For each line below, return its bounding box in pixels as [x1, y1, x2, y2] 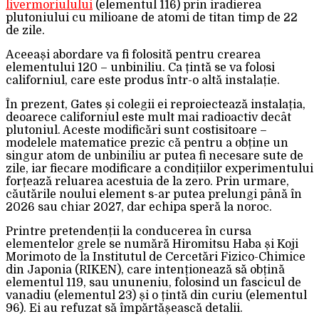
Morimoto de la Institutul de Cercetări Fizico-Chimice [6, 250, 305, 263]
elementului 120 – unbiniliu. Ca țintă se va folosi [6, 61, 275, 74]
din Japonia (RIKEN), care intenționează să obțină [6, 263, 285, 276]
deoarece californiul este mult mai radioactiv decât [6, 110, 291, 124]
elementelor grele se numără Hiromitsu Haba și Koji [6, 237, 298, 251]
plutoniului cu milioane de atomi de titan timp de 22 [6, 11, 298, 24]
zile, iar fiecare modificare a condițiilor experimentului [6, 162, 313, 175]
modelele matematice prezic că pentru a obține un [6, 136, 288, 150]
